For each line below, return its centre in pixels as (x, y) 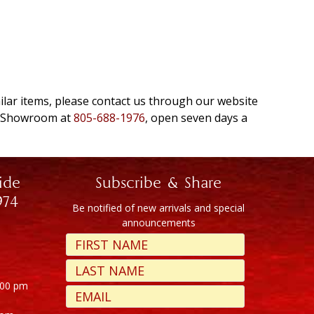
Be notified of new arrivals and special (158, 208)
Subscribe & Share (158, 184)
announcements (158, 223)
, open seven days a (196, 118)
